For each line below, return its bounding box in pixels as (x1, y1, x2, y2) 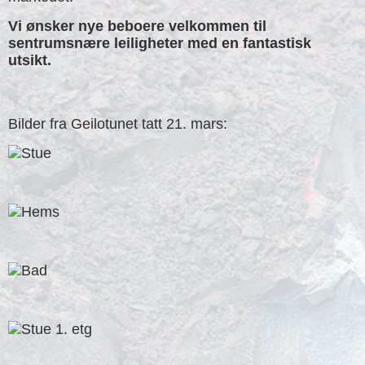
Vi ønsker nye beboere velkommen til (8, 18, 266, 34)
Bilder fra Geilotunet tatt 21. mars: (8, 116, 227, 132)
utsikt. (8, 52, 51, 68)
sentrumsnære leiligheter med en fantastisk (8, 35, 311, 51)
